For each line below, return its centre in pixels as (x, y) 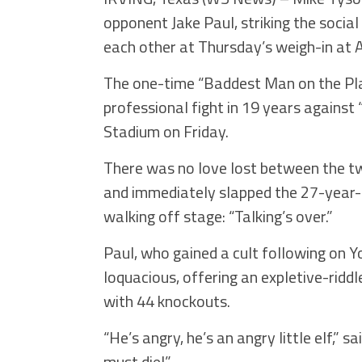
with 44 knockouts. (167, 301)
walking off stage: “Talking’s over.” (218, 216)
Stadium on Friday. (166, 131)
